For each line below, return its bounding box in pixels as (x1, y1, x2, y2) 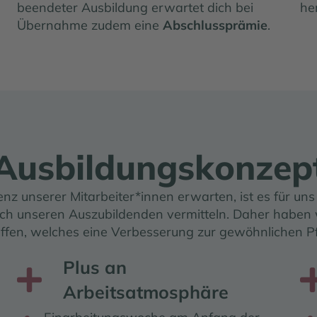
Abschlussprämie (162, 16, 267, 33)
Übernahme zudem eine (16, 16, 163, 33)
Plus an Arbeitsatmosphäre (16, 265, 178, 282)
